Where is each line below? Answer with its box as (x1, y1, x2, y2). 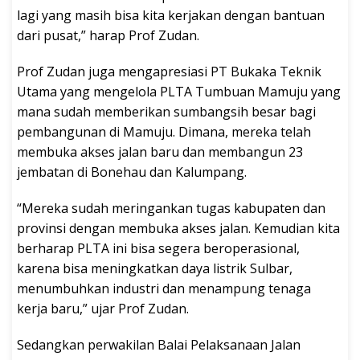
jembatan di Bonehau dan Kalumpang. (17, 163, 247, 182)
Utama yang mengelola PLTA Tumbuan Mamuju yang (17, 83, 341, 101)
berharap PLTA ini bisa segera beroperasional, (17, 239, 300, 258)
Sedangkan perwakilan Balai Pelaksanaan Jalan (17, 336, 301, 354)
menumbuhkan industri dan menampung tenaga (17, 280, 311, 298)
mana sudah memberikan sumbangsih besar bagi (17, 103, 316, 121)
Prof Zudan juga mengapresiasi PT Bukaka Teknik (17, 63, 321, 81)
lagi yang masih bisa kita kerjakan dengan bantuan (17, 6, 325, 25)
